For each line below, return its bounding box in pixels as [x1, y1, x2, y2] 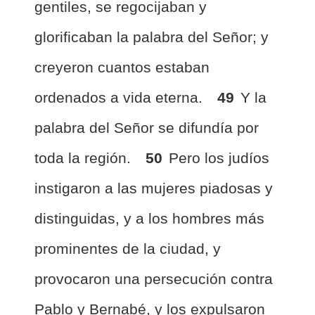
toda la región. [34, 150, 135, 166]
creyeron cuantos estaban [34, 59, 210, 75]
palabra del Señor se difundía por [34, 120, 259, 136]
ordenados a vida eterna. [34, 89, 207, 105]
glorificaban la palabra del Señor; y [34, 29, 269, 45]
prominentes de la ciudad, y [34, 240, 221, 257]
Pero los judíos [169, 150, 269, 166]
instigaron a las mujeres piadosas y [34, 180, 273, 196]
